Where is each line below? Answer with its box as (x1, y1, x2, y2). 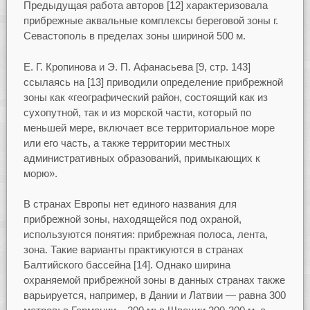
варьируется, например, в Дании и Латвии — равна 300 (23, 289, 286, 302)
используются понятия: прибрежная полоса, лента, (23, 228, 268, 241)
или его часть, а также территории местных (23, 136, 230, 149)
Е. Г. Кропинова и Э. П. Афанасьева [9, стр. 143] (23, 60, 250, 73)
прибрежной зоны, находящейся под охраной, (23, 213, 241, 226)
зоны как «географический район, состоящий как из (23, 91, 268, 103)
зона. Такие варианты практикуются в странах (23, 244, 244, 256)
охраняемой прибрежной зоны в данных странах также (23, 274, 285, 286)
